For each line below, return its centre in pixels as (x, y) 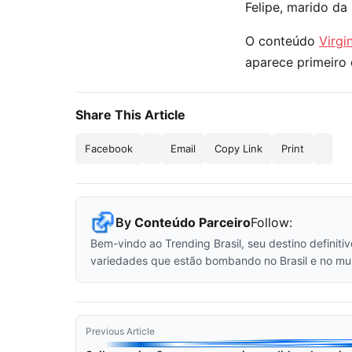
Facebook (109, 148)
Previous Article (120, 331)
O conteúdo (282, 41)
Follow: (271, 222)
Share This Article (130, 115)
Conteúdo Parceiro (192, 222)
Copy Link (238, 148)
